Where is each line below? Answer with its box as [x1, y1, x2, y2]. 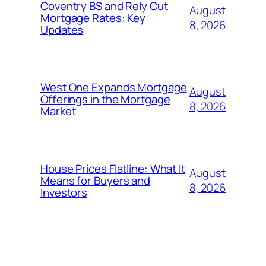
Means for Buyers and [40, 173, 150, 189]
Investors [40, 185, 88, 201]
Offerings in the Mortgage [40, 91, 170, 107]
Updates [40, 22, 84, 38]
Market [40, 103, 76, 119]
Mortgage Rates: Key [40, 10, 146, 26]
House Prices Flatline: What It [40, 161, 185, 177]
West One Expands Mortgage [40, 80, 187, 96]
